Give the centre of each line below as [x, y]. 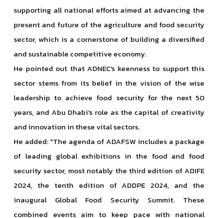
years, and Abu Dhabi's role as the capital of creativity [109, 112]
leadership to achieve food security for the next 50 [109, 98]
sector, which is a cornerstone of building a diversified [109, 39]
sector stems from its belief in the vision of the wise [109, 83]
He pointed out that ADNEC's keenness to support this [109, 68]
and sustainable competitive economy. [80, 54]
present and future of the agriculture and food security [109, 25]
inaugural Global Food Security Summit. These [109, 200]
